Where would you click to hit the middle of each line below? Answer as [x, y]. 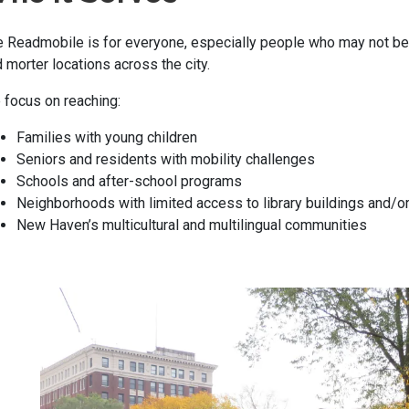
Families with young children [107, 137]
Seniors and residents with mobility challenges [166, 159]
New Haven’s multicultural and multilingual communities [192, 225]
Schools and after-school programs [129, 181]
